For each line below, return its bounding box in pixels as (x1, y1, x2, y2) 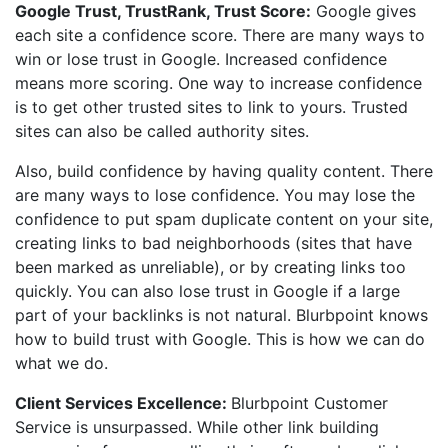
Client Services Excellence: (15, 393, 231, 414)
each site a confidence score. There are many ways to (15, 25, 425, 46)
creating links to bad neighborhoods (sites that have (15, 233, 412, 254)
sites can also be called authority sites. (15, 121, 314, 142)
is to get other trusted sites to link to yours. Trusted (15, 97, 408, 118)
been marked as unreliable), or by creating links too (15, 257, 406, 278)
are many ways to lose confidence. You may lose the (15, 185, 415, 206)
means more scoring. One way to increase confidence (15, 73, 422, 94)
